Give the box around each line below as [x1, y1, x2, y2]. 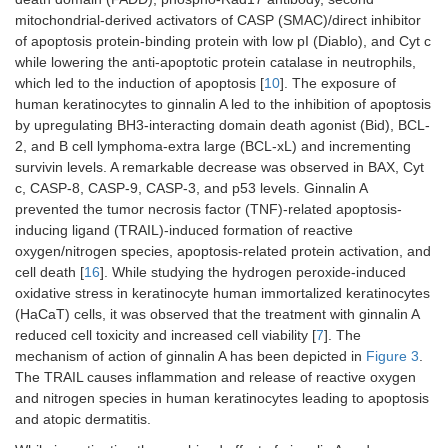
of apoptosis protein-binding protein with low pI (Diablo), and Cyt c [15, 33, 431, 49]
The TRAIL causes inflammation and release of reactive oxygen [15, 369, 416, 385]
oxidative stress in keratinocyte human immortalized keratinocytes [15, 285, 430, 301]
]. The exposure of [280, 75, 396, 91]
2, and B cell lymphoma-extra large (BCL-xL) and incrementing [15, 138, 411, 154]
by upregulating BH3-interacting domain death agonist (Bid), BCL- [15, 117, 430, 133]
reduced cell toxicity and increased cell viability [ [15, 327, 316, 343]
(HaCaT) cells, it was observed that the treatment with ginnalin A [15, 306, 419, 322]
